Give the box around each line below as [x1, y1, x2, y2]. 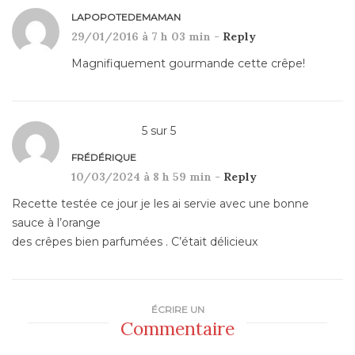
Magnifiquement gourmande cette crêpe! [71, 56, 305, 71]
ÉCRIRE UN [151, 303, 204, 316]
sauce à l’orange [12, 216, 101, 231]
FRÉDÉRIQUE [71, 151, 136, 164]
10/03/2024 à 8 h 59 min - [71, 170, 223, 185]
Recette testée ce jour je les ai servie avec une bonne [12, 197, 309, 212]
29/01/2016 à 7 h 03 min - [71, 29, 223, 44]
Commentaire [120, 317, 235, 341]
